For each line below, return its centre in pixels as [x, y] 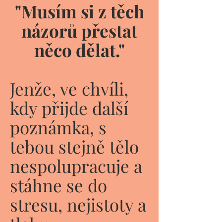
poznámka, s [58, 127]
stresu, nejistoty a [78, 204]
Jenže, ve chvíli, [69, 88]
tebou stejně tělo [74, 146]
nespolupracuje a [76, 166]
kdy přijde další [69, 108]
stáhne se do [58, 185]
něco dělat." [79, 50]
